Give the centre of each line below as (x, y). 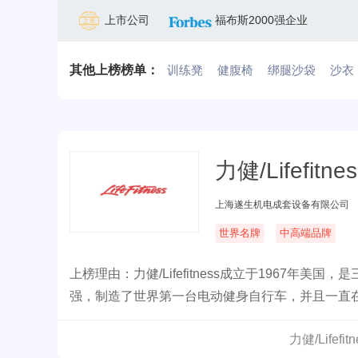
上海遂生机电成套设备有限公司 (282, 205)
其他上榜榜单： (114, 70)
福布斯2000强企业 (261, 20)
